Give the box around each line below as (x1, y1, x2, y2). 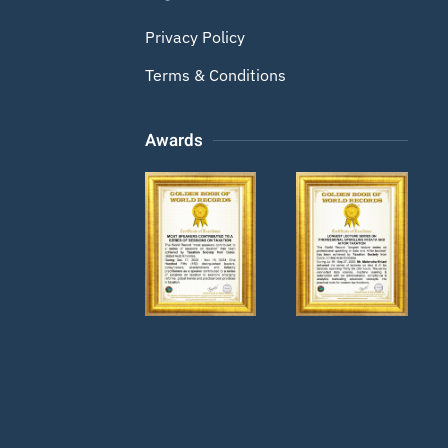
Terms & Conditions (144, 65, 286, 85)
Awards (144, 128, 203, 153)
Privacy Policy (144, 27, 245, 47)
